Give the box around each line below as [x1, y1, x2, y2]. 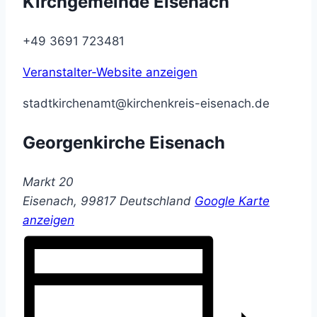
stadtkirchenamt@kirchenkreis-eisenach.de [23, 96, 270, 111]
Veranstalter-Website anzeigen [23, 65, 197, 80]
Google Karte [195, 194, 270, 209]
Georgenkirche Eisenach [23, 132, 225, 154]
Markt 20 [23, 175, 74, 190]
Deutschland [120, 194, 191, 209]
